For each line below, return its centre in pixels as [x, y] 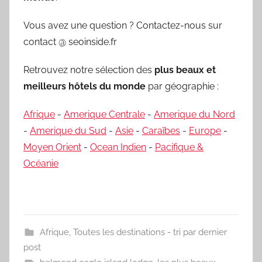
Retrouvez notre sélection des [89, 70]
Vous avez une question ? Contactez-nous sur [123, 25]
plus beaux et [185, 70]
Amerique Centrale [104, 114]
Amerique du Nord [194, 114]
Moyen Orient [52, 147]
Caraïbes [161, 130]
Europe [205, 130]
